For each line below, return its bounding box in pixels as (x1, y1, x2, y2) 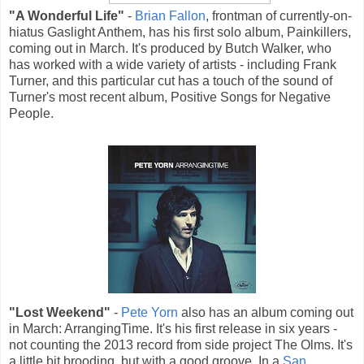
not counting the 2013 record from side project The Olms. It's (9, 337, 353, 352)
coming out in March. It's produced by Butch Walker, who (9, 41, 331, 55)
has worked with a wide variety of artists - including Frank (9, 57, 336, 71)
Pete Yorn (121, 305, 178, 319)
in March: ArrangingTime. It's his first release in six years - (9, 321, 337, 336)
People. (9, 106, 54, 120)
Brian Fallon (135, 8, 206, 23)
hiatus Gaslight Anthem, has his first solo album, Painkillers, (9, 24, 351, 39)
